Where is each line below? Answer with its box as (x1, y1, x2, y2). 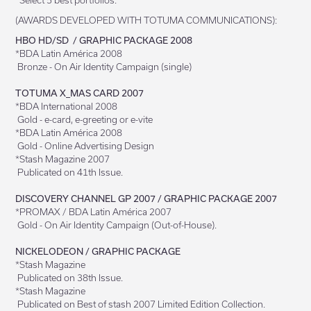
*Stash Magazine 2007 (15, 153, 112, 165)
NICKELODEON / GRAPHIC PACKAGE (15, 246, 183, 257)
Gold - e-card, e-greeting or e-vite (15, 114, 155, 125)
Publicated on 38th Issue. (15, 272, 126, 283)
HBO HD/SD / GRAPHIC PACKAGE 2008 (15, 35, 193, 46)
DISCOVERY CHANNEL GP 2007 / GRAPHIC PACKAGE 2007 (15, 193, 280, 204)
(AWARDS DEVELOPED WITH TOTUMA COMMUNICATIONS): (15, 15, 292, 26)
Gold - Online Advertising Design (15, 140, 157, 151)
